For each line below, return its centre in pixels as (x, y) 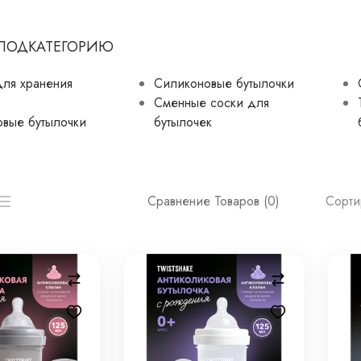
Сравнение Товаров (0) (214, 201)
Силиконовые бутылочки (224, 83)
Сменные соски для (211, 103)
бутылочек (183, 122)
